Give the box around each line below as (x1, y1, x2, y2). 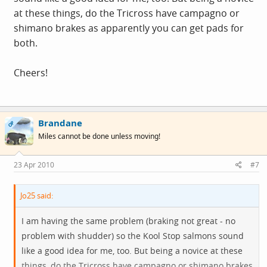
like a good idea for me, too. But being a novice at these (21, 244, 243, 256)
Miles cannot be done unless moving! (38, 131, 160, 141)
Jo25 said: (20, 190, 53, 201)
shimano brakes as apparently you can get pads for (14, 21, 244, 35)
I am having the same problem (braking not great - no (21, 215, 235, 226)
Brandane (38, 117, 82, 129)
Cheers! (14, 66, 48, 79)
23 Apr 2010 (14, 159, 54, 170)
